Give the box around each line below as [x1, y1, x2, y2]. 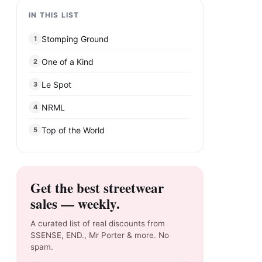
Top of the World [42, 125, 105, 135]
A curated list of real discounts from [30, 219, 165, 228]
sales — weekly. [30, 194, 120, 213]
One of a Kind [42, 56, 94, 67]
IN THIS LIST [29, 11, 80, 19]
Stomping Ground [42, 33, 109, 44]
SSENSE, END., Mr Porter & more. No [30, 230, 169, 240]
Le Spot [42, 79, 71, 89]
